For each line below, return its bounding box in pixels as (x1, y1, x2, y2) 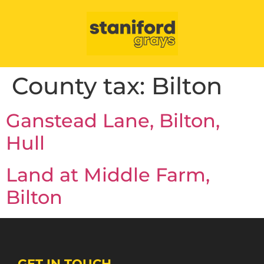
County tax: (12, 71, 151, 101)
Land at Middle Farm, (6, 163, 210, 187)
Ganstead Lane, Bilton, (6, 109, 220, 133)
